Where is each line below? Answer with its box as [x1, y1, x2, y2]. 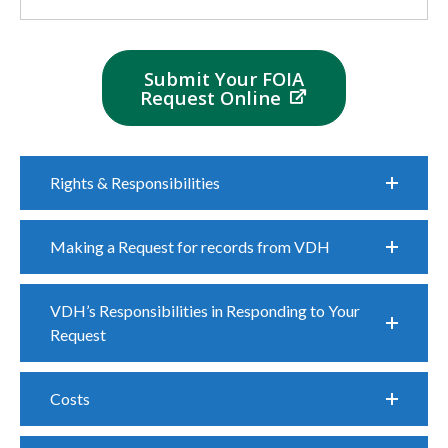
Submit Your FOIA [143, 65, 304, 91]
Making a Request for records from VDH [50, 237, 330, 257]
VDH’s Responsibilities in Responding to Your [50, 301, 360, 321]
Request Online [140, 84, 287, 110]
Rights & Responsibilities [50, 173, 220, 193]
